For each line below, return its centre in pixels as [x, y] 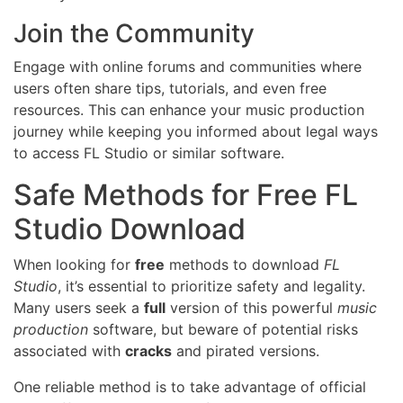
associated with [69, 351]
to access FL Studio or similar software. [149, 153]
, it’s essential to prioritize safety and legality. [211, 287]
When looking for [74, 265]
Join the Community [134, 34]
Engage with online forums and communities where [188, 67]
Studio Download [130, 229]
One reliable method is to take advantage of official [190, 387]
